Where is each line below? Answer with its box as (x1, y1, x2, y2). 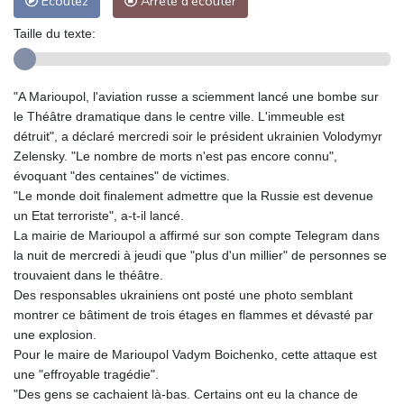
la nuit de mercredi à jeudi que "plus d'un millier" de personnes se (14, 247, 387, 262)
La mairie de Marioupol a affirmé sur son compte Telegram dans (14, 227, 380, 243)
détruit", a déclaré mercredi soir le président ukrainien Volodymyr (14, 128, 382, 143)
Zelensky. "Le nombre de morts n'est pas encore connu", (14, 148, 337, 163)
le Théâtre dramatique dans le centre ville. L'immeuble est (14, 108, 344, 124)
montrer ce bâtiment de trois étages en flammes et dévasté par (14, 307, 373, 322)
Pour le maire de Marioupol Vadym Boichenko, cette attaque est (14, 346, 377, 362)
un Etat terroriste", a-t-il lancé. (14, 207, 184, 223)
